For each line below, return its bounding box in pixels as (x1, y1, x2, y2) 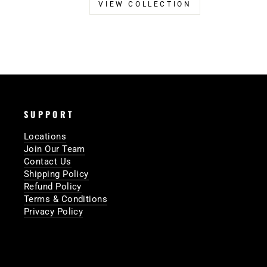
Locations (24, 131, 67, 142)
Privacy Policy (24, 206, 83, 218)
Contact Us (24, 156, 72, 167)
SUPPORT (24, 108, 74, 121)
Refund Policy (24, 181, 82, 193)
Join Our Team (24, 144, 85, 155)
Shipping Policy (24, 169, 89, 180)
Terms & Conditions (24, 194, 108, 205)
